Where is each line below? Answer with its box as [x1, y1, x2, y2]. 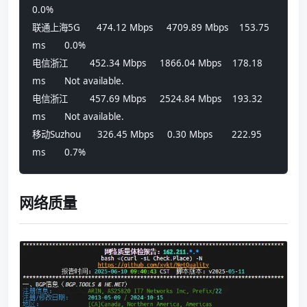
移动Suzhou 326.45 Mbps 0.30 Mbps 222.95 [32, 127, 262, 140]
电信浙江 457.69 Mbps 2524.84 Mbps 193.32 [32, 92, 262, 105]
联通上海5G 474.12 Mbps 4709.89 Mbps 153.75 [32, 21, 269, 34]
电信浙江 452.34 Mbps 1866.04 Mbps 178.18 [32, 56, 262, 69]
